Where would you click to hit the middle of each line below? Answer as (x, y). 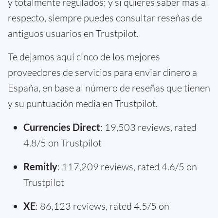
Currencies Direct (62, 127)
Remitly (40, 166)
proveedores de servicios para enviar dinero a (102, 72)
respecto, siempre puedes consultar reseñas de (105, 18)
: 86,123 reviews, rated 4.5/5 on (102, 206)
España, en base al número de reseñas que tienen (109, 88)
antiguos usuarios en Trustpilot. (73, 33)
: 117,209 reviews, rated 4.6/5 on (127, 166)
